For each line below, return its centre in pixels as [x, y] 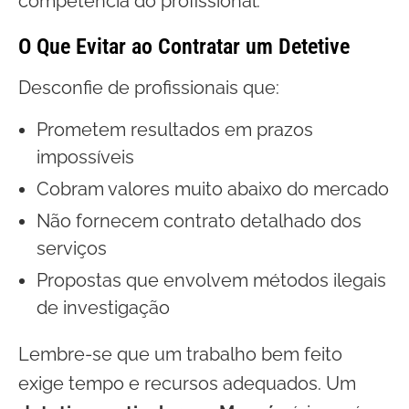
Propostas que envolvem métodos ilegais [211, 280]
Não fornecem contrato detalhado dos [199, 221]
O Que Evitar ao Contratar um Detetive [184, 47]
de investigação [103, 308]
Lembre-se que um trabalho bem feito [180, 354]
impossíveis [85, 157]
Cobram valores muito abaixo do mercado [213, 189]
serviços [72, 248]
